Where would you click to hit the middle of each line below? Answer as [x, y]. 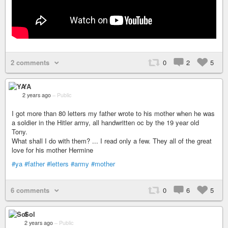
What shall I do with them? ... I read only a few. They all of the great [112, 140]
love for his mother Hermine [52, 150]
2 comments [30, 62]
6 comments [30, 190]
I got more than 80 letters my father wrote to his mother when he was [113, 113]
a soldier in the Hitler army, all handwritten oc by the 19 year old [105, 122]
